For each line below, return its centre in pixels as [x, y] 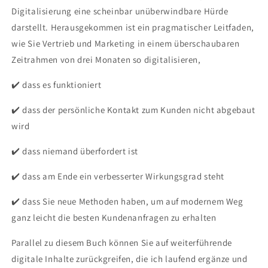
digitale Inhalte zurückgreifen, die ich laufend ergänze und [130, 258]
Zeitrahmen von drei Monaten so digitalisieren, [106, 59]
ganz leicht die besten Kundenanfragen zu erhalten [114, 217]
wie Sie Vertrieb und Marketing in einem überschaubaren [126, 43]
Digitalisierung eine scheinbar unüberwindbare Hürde [120, 11]
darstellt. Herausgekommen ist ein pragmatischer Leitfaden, [133, 27]
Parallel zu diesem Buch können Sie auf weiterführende [122, 242]
